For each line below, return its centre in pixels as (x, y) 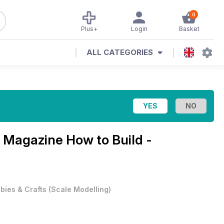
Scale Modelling (80, 189)
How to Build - (109, 140)
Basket (189, 29)
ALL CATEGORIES (120, 52)
